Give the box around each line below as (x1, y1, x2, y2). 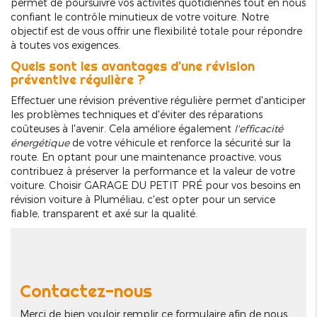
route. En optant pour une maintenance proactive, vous (11, 151, 281, 163)
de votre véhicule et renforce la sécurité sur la (69, 137, 291, 149)
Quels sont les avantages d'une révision (11, 58, 255, 75)
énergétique (11, 137, 69, 149)
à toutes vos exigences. (11, 39, 120, 52)
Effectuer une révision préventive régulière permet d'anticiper (11, 94, 306, 107)
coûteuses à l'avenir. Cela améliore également (11, 122, 234, 135)
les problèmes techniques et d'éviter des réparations (11, 108, 263, 121)
